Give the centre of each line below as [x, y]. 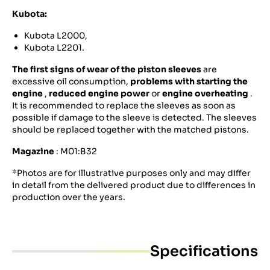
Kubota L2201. [54, 48]
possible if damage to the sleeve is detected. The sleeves [134, 118]
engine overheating [205, 93]
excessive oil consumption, [71, 81]
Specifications [204, 251]
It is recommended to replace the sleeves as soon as [124, 105]
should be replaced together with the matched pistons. [130, 130]
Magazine [33, 151]
